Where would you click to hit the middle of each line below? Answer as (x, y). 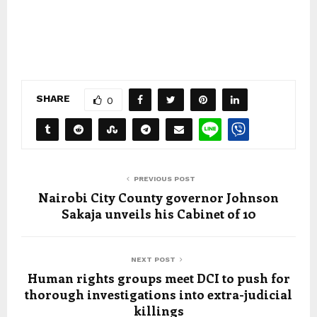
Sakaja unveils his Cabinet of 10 (158, 213)
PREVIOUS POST (164, 178)
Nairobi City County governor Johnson (158, 197)
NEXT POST (153, 259)
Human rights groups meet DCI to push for (158, 278)
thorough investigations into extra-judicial (158, 294)
